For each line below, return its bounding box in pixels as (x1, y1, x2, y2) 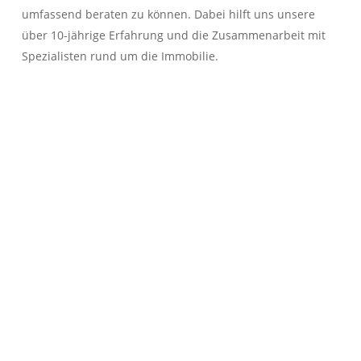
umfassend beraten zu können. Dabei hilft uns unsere (21, 6, 315, 22)
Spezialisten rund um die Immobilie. (21, 48, 218, 64)
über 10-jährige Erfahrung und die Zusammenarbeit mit (21, 27, 326, 43)
